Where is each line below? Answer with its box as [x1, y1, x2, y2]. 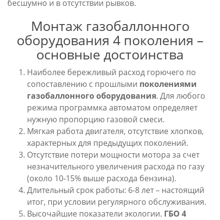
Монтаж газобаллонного [30, 17, 190, 35]
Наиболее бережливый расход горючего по [27, 67, 196, 78]
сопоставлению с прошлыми [27, 79, 139, 89]
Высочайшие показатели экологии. [27, 208, 164, 219]
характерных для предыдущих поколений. [27, 137, 188, 148]
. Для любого [156, 90, 205, 101]
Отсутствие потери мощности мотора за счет [27, 149, 199, 160]
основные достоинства [36, 45, 184, 63]
